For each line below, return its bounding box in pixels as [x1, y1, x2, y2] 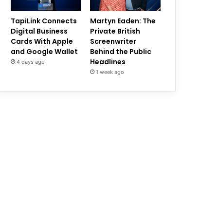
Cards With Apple [11, 36, 73, 47]
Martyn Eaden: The [90, 16, 156, 26]
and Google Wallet [11, 47, 78, 57]
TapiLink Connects [11, 16, 77, 26]
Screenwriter [90, 36, 137, 47]
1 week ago [96, 69, 125, 76]
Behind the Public [90, 47, 152, 57]
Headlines [90, 57, 126, 67]
